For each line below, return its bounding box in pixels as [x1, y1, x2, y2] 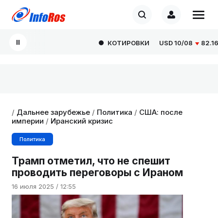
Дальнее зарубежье [17, 108, 90, 117]
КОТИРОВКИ [95, 39, 137, 47]
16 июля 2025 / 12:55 [12, 182, 76, 190]
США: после [139, 108, 182, 117]
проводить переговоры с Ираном [12, 166, 183, 179]
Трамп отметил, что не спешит [12, 155, 170, 167]
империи [12, 116, 44, 126]
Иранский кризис [51, 116, 113, 126]
